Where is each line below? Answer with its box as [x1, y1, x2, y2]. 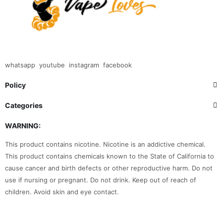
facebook [103, 60, 132, 69]
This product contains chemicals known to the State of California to [5, 152, 214, 160]
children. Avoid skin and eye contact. [5, 187, 119, 196]
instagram [69, 60, 99, 69]
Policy [5, 80, 26, 89]
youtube [39, 60, 65, 69]
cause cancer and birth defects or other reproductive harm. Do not [5, 164, 213, 172]
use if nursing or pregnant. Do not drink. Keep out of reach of [5, 175, 196, 184]
